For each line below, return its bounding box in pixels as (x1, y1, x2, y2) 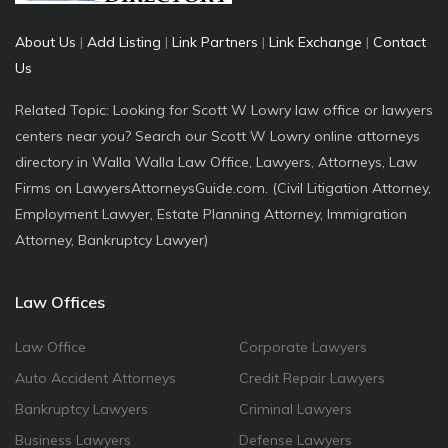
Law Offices (15, 292, 105, 312)
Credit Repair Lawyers (239, 369, 385, 387)
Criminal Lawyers (239, 400, 352, 418)
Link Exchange (269, 33, 362, 51)
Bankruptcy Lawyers (15, 400, 148, 418)
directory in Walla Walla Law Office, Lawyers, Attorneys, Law (15, 153, 417, 171)
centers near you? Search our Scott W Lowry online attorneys (15, 127, 420, 145)
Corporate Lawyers (239, 338, 367, 356)
